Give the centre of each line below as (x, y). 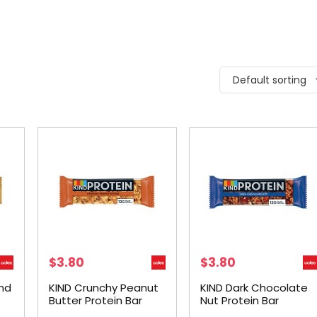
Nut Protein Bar (239, 300)
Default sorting (270, 80)
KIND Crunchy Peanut (103, 288)
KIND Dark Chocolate (254, 288)
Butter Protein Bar (95, 300)
